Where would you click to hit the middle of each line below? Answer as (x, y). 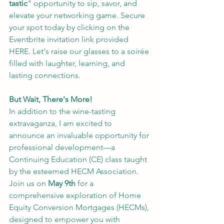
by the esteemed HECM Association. (75, 171)
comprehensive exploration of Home (76, 195)
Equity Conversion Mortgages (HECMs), (80, 207)
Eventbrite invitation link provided (70, 39)
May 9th (62, 183)
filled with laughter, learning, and (68, 63)
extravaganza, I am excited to (61, 123)
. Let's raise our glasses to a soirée (90, 51)
